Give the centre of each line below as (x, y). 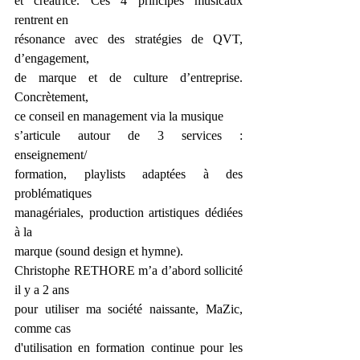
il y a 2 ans (42, 290)
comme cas (43, 328)
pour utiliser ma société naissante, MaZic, (129, 309)
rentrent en (41, 20)
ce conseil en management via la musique (119, 116)
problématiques (53, 193)
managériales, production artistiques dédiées (129, 213)
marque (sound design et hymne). (99, 251)
